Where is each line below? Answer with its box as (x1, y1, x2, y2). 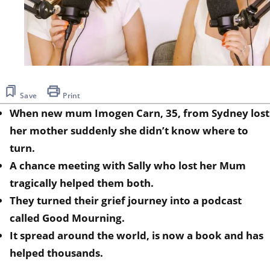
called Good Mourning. (10, 210, 125, 225)
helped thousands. (10, 245, 103, 260)
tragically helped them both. (10, 175, 154, 190)
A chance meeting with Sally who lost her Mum (10, 158, 246, 172)
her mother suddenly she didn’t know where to (10, 123, 248, 137)
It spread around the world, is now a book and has (10, 228, 263, 242)
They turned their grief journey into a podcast (10, 193, 242, 207)
